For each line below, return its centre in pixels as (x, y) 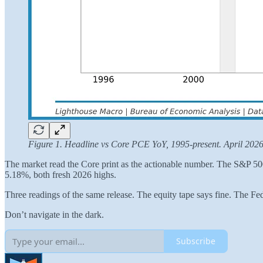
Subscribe (196, 241)
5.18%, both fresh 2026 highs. (60, 174)
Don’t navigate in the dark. (54, 214)
